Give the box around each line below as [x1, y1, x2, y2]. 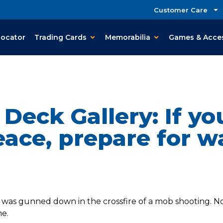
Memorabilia [105, 32, 151, 42]
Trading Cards [34, 32, 87, 42]
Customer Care [154, 5, 208, 14]
